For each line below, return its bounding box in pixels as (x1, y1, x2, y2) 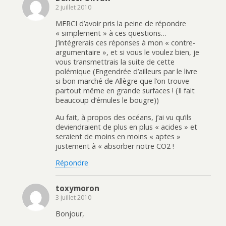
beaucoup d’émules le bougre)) (55, 95, 159, 105)
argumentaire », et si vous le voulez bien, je (55, 47, 199, 58)
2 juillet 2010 (55, 3, 91, 12)
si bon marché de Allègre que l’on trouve (55, 76, 189, 86)
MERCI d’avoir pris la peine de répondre (55, 19, 186, 29)
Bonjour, (55, 209, 84, 219)
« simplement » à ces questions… (55, 28, 166, 38)
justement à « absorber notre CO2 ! (55, 141, 174, 151)
